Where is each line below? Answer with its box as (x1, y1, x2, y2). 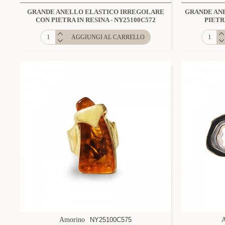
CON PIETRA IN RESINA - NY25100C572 (35, 16, 156, 24)
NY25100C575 (90, 215, 132, 223)
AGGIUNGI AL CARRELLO (71, 33, 145, 41)
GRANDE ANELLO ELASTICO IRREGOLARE (27, 8, 164, 16)
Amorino (59, 215, 85, 223)
